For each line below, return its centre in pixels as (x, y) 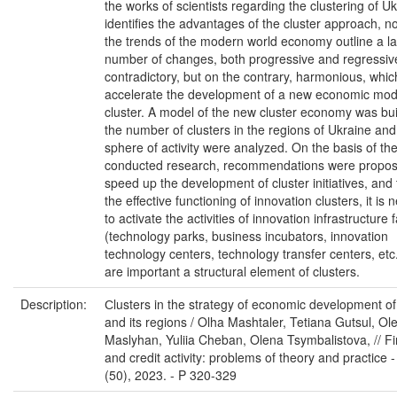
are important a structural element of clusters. (232, 271)
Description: (55, 304)
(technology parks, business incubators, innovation (246, 236)
